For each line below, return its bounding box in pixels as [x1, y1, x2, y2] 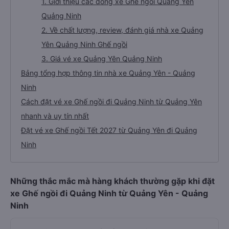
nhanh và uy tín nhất [21, 111, 89, 120]
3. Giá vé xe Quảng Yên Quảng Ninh [41, 54, 162, 63]
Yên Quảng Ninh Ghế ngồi [41, 40, 127, 49]
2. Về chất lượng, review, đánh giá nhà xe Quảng [41, 26, 203, 34]
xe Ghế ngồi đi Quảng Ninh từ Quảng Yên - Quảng [10, 188, 208, 198]
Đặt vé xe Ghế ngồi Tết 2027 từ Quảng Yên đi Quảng [21, 126, 197, 134]
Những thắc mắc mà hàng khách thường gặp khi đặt [10, 176, 215, 186]
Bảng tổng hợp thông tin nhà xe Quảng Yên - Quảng [21, 68, 195, 77]
